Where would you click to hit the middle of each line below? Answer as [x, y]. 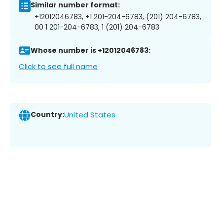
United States [90, 115]
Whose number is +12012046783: [91, 51]
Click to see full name [58, 66]
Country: [47, 115]
